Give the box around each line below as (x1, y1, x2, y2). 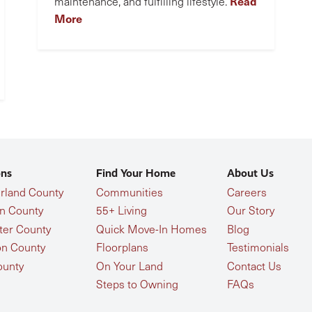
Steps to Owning (95, 276, 178, 291)
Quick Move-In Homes (95, 221, 207, 236)
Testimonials (227, 240, 290, 255)
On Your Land (95, 258, 163, 273)
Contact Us (227, 258, 282, 273)
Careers (227, 185, 267, 199)
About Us (227, 166, 274, 180)
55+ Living (95, 203, 147, 218)
